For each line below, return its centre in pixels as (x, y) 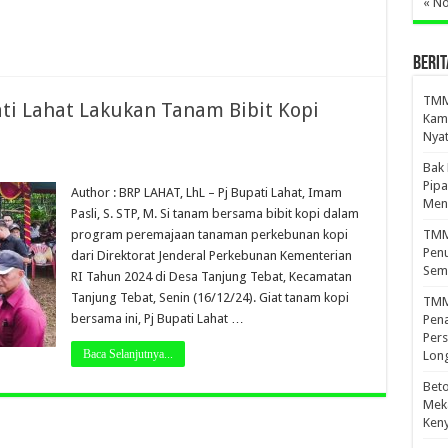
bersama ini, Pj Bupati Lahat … (157, 318)
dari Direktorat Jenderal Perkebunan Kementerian (211, 255)
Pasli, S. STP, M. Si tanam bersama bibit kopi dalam (214, 213)
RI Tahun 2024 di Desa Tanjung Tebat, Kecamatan (211, 276)
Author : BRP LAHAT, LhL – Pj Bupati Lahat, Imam (206, 192)
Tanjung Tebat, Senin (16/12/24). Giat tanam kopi (209, 297)
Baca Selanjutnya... (127, 354)
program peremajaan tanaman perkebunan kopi (209, 234)
